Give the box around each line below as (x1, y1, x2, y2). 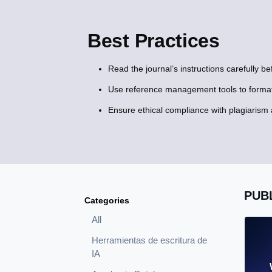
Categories (84, 195, 129, 206)
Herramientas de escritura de (92, 235, 207, 246)
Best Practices (87, 30, 220, 52)
